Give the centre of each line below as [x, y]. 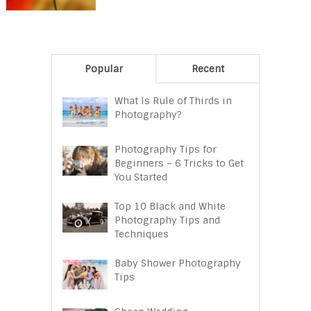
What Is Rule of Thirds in [173, 100]
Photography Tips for [166, 149]
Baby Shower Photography [178, 263]
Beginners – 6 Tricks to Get [179, 163]
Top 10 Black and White [170, 206]
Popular [104, 68]
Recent [208, 68]
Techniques [142, 234]
